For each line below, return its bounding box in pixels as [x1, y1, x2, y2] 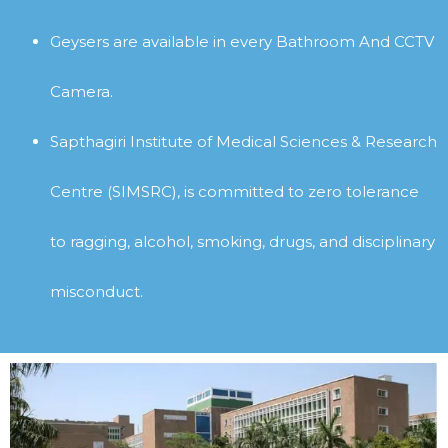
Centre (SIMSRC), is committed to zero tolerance [50, 182, 419, 201]
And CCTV [359, 32, 434, 51]
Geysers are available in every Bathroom [50, 32, 359, 51]
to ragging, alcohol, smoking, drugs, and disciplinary [50, 232, 435, 251]
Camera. [50, 82, 113, 101]
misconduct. [50, 282, 143, 301]
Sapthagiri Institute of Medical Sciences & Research [50, 132, 437, 151]
